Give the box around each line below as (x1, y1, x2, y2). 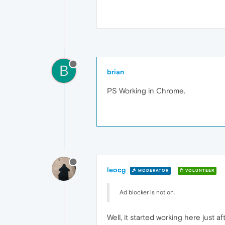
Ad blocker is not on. (120, 189, 175, 196)
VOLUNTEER (184, 168, 214, 173)
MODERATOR (137, 168, 169, 173)
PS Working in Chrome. (107, 86, 185, 95)
